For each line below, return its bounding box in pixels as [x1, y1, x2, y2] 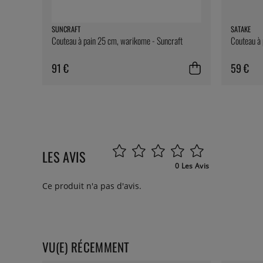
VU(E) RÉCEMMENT [42, 238, 130, 257]
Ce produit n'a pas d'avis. [42, 180, 141, 192]
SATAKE [230, 23, 251, 35]
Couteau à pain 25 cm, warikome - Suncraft [52, 34, 183, 48]
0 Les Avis [175, 161, 210, 171]
